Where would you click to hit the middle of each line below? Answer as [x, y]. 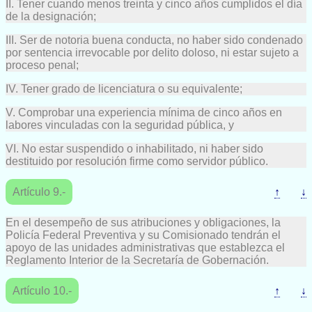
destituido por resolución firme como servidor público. [137, 161]
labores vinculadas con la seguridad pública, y [120, 125]
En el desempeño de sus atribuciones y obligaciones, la [143, 222]
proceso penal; [42, 65]
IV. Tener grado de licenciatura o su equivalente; [124, 88]
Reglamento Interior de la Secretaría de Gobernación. [137, 260]
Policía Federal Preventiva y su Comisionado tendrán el [143, 235]
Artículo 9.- [39, 192]
